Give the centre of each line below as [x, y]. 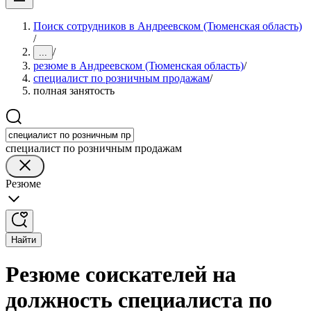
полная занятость [74, 91]
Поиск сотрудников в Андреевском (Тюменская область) [168, 26]
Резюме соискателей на [121, 275]
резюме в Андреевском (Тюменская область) [138, 66]
